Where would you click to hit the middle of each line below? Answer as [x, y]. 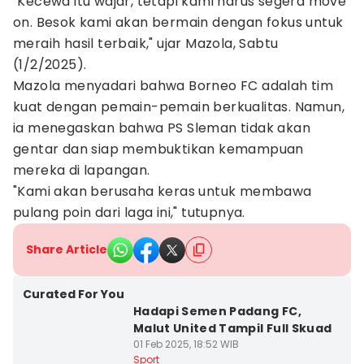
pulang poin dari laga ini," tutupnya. [129, 212]
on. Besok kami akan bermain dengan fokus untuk [178, 22]
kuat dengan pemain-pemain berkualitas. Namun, [179, 107]
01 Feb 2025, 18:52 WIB [186, 344]
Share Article [67, 249]
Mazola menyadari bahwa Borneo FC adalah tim [173, 86]
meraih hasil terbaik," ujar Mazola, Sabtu [146, 43]
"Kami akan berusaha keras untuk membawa [162, 191]
